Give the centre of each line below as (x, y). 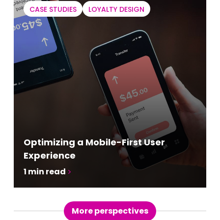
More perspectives (110, 211)
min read (47, 171)
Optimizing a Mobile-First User (94, 142)
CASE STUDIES (53, 9)
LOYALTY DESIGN (116, 9)
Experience (50, 155)
